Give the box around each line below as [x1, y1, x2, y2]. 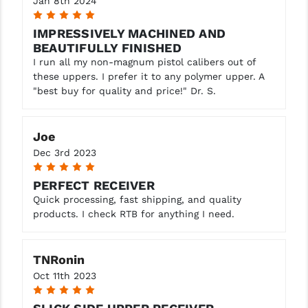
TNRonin [32, 252, 85, 267]
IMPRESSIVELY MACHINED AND [32, 25, 226, 41]
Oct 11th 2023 [32, 269, 96, 281]
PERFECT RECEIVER [32, 177, 155, 192]
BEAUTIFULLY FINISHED [32, 40, 181, 55]
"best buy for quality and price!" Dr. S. [32, 85, 216, 96]
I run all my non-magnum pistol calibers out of [32, 56, 256, 67]
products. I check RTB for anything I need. [32, 208, 234, 219]
